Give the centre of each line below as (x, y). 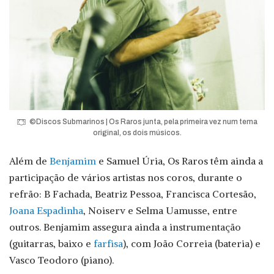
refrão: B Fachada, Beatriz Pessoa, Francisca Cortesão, (133, 194)
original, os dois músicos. (137, 133)
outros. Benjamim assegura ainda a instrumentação (125, 227)
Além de (29, 161)
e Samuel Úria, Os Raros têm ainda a (180, 161)
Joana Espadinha (46, 211)
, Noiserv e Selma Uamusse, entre (160, 211)
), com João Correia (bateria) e (192, 244)
